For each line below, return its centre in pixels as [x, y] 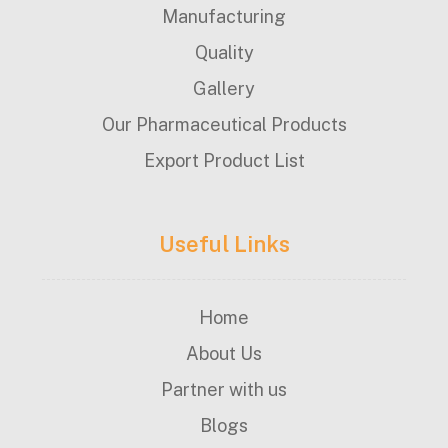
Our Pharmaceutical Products [224, 124]
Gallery [224, 88]
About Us [224, 353]
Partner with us [224, 389]
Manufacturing [224, 16]
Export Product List [224, 160]
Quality [224, 52]
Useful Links [224, 243]
